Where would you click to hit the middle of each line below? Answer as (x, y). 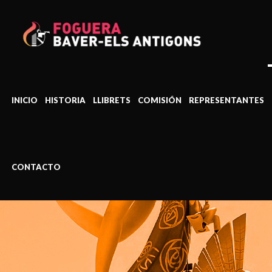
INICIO (25, 100)
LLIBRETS (112, 100)
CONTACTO (36, 167)
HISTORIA (66, 100)
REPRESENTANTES (227, 100)
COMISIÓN (160, 100)
